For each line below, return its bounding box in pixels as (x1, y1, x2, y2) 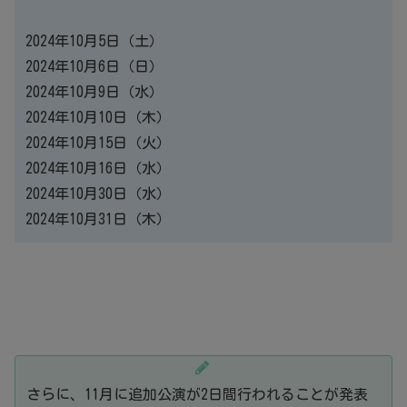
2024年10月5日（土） (25, 34, 164, 49)
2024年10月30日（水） (25, 186, 171, 202)
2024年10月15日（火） (25, 135, 171, 151)
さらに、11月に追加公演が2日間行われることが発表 (26, 387, 368, 402)
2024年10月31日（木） (25, 212, 171, 227)
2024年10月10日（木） (25, 110, 171, 125)
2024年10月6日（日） (25, 59, 164, 74)
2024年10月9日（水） (25, 84, 164, 100)
